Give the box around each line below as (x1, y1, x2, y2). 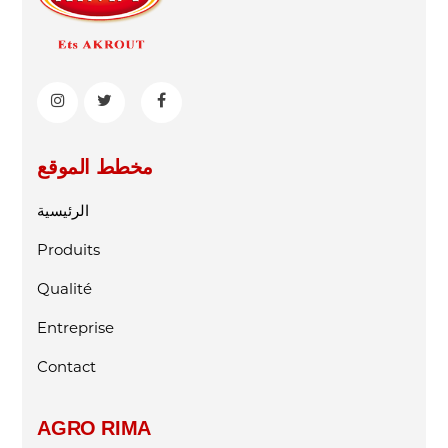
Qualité (37, 278, 93, 298)
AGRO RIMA (37, 416, 151, 439)
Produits (37, 239, 101, 259)
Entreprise (37, 317, 115, 337)
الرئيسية (37, 200, 90, 220)
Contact (37, 356, 97, 376)
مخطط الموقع (37, 155, 153, 178)
